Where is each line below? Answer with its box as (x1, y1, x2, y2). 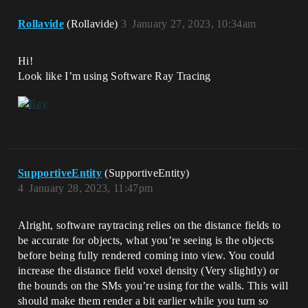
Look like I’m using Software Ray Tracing (18, 70, 211, 82)
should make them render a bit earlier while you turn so (18, 294, 269, 307)
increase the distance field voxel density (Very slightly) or (18, 264, 279, 276)
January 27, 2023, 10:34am (132, 18, 256, 30)
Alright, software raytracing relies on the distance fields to (18, 219, 281, 231)
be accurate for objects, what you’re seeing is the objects (18, 234, 274, 246)
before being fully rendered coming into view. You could (18, 249, 275, 261)
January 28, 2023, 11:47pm (29, 181, 153, 194)
